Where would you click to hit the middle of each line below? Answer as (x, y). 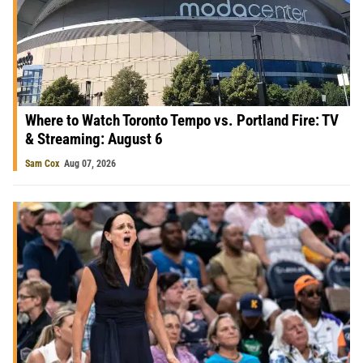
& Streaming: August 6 (94, 139)
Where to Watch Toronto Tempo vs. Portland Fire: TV (182, 121)
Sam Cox (42, 164)
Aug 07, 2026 (90, 164)
